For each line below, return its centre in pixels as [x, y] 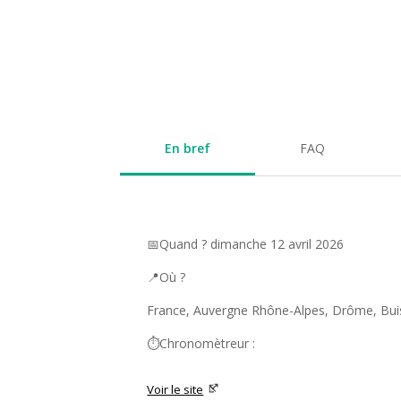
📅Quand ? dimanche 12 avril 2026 [246, 243]
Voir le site [175, 389]
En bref [188, 148]
